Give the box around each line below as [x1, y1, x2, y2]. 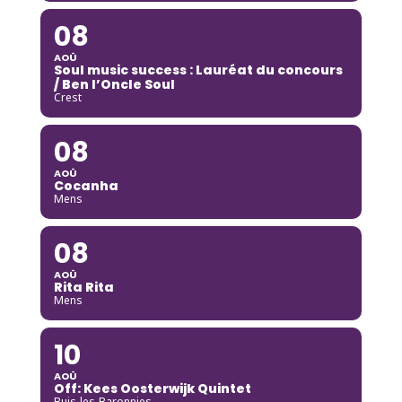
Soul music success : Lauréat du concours [53, 60, 343, 79]
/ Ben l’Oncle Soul [53, 74, 175, 93]
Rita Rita [53, 277, 114, 296]
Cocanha [53, 176, 118, 195]
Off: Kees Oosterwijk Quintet [53, 379, 251, 398]
